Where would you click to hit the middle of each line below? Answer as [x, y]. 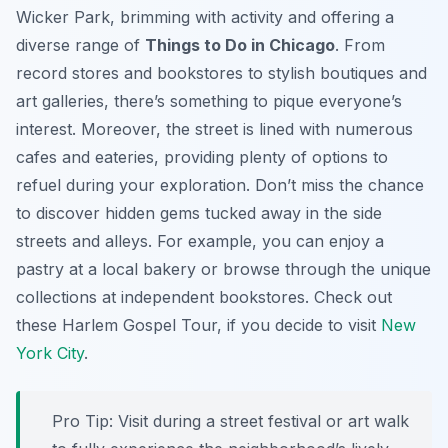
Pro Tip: [82, 421]
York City [50, 353]
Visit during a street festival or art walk [261, 421]
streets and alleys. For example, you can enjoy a [200, 241]
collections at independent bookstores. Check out [204, 297]
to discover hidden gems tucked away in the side [199, 213]
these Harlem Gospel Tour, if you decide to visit [198, 325]
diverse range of [80, 45]
